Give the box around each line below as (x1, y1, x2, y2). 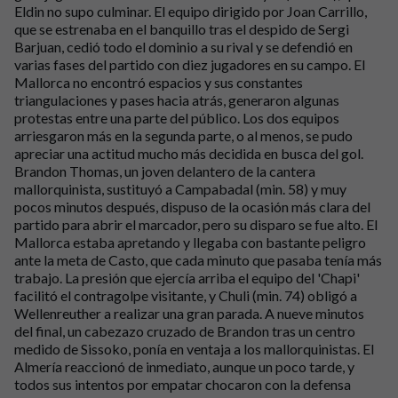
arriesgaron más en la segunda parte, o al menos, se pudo (14, 127, 353, 144)
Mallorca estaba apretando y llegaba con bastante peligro (14, 234, 366, 251)
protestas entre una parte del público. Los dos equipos (14, 109, 339, 126)
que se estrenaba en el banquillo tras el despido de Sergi (14, 20, 349, 37)
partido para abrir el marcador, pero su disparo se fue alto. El (14, 216, 378, 233)
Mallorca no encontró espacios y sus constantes (14, 74, 303, 91)
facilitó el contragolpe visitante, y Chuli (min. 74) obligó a (14, 287, 357, 304)
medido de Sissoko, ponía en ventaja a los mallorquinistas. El (14, 340, 374, 357)
